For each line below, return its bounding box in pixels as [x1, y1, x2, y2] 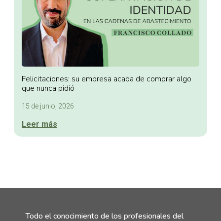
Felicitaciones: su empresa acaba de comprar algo [22, 73, 191, 84]
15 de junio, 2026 [22, 102, 74, 110]
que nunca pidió [22, 82, 74, 94]
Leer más [22, 119, 57, 129]
